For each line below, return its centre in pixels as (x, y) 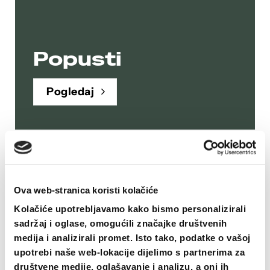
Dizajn (67, 210)
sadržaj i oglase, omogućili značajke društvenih (121, 223)
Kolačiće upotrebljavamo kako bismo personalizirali (130, 209)
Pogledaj (71, 92)
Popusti (77, 59)
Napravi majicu (87, 243)
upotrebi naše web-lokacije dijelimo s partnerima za (130, 252)
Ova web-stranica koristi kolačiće (86, 190)
